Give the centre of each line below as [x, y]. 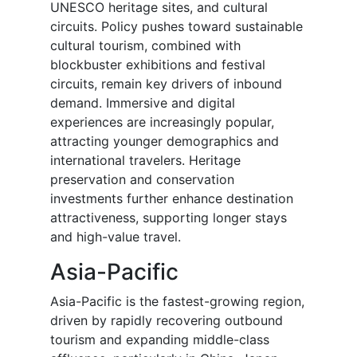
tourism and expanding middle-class [160, 340]
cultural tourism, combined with [145, 46]
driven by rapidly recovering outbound [167, 321]
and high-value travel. [116, 237]
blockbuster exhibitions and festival [158, 65]
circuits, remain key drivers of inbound [166, 84]
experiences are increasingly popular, [162, 122]
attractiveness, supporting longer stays [169, 218]
